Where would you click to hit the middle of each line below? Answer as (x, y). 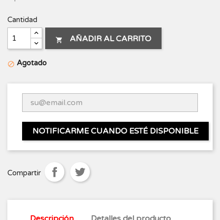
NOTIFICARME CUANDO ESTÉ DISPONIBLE (115, 131)
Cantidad (22, 19)
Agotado (31, 63)
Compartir (24, 173)
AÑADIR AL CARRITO (111, 39)
